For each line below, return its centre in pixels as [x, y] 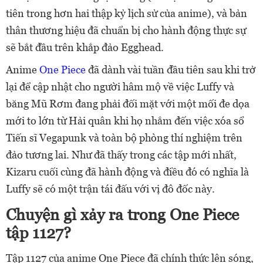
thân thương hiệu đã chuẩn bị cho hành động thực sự [126, 30]
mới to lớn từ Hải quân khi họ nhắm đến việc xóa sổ [125, 121]
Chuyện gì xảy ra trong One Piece [122, 214]
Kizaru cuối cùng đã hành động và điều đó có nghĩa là [127, 172]
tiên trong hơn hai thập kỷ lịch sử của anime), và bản [127, 13]
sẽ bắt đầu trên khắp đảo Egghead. [85, 47]
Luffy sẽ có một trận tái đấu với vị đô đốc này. [110, 189]
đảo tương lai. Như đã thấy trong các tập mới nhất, [121, 155]
